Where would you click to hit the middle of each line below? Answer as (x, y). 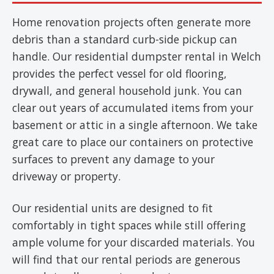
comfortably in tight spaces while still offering (129, 225)
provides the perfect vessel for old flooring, (120, 73)
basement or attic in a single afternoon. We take (135, 125)
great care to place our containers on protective (133, 142)
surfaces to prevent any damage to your (113, 159)
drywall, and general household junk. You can (127, 91)
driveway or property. (66, 176)
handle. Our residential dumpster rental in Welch (137, 56)
